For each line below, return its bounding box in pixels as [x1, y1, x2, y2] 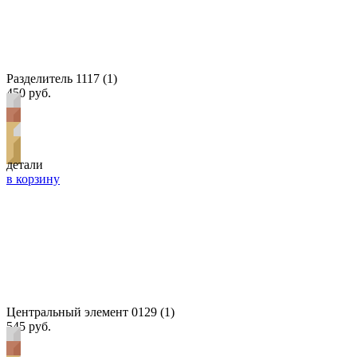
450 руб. [6, 85, 51, 100]
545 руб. [6, 319, 51, 333]
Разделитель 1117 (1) [6, 71, 117, 85]
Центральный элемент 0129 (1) [6, 304, 175, 319]
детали [6, 157, 43, 171]
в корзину [6, 171, 60, 186]
